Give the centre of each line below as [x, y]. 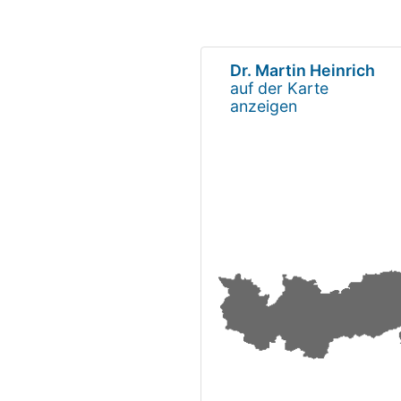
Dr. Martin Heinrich [303, 70]
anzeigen [264, 106]
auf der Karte [279, 88]
